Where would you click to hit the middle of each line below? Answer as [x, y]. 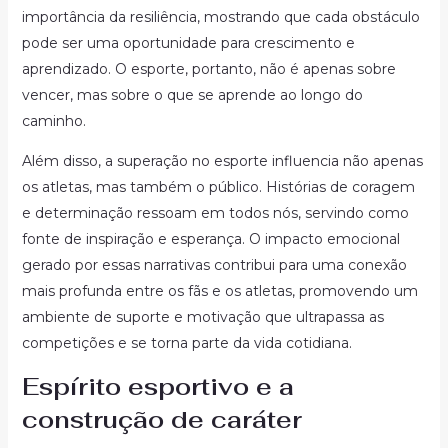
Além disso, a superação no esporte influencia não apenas [222, 161]
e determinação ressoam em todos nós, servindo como [215, 213]
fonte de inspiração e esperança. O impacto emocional [210, 239]
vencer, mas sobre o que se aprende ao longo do [192, 95]
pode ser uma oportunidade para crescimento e [188, 43]
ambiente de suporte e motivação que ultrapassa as [202, 317]
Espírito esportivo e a [157, 386]
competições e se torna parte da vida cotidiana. [186, 343]
